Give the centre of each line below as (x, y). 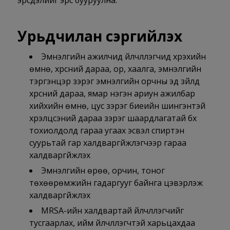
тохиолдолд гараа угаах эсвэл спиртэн (107, 131)
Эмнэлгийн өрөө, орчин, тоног (103, 171)
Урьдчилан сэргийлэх (100, 36)
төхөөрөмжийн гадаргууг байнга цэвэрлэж (116, 183)
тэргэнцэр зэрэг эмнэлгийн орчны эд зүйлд (114, 81)
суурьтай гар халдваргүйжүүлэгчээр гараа (108, 143)
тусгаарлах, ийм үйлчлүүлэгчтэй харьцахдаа (112, 223)
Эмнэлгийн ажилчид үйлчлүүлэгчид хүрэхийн (123, 57)
